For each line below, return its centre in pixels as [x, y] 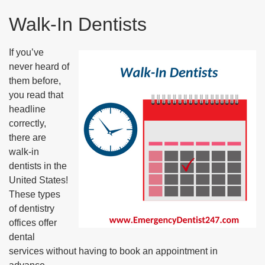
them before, [35, 81]
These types [35, 194]
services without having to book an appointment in [113, 251]
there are [28, 138]
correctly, [28, 123]
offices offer [33, 223]
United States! [38, 180]
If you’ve [26, 52]
